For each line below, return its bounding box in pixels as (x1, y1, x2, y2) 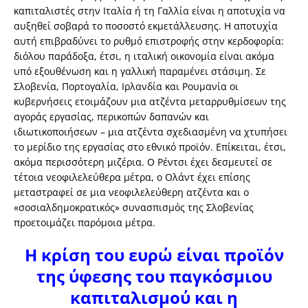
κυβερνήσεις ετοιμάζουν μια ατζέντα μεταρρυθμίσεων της (14, 95, 286, 109)
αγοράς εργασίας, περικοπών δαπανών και (14, 110, 209, 124)
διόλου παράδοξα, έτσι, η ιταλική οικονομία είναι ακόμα (14, 49, 274, 63)
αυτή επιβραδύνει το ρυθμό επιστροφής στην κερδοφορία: (14, 34, 284, 48)
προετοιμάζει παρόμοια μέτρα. (14, 216, 155, 230)
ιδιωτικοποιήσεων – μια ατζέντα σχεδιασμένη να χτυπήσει (14, 125, 287, 139)
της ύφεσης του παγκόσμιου (36, 265, 272, 288)
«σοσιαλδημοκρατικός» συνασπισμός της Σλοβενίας (14, 201, 254, 214)
